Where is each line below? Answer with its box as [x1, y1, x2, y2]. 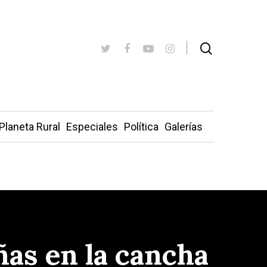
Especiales [66, 120, 118, 133]
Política [123, 120, 159, 133]
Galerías [164, 120, 203, 133]
